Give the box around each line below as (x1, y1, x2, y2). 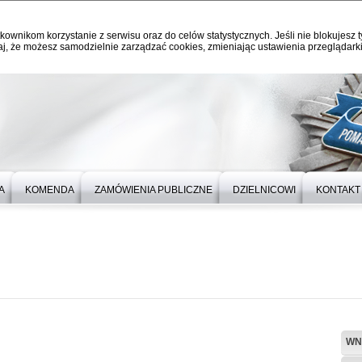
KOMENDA (25, 184, 74, 196)
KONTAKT (316, 184, 360, 196)
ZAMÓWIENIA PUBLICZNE (95, 184, 213, 196)
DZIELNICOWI (233, 184, 296, 196)
